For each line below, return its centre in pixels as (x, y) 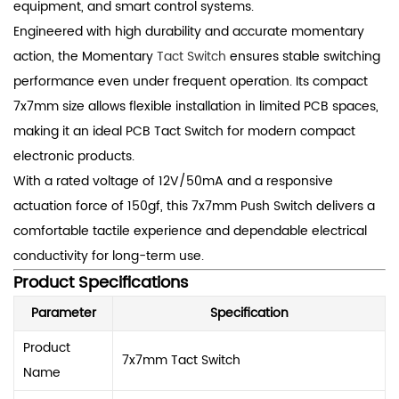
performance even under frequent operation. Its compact (191, 81)
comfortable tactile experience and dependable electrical (190, 231)
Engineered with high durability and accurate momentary (189, 31)
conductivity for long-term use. (109, 256)
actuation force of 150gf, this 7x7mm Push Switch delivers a (194, 206)
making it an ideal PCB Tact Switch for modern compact (184, 131)
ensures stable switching (303, 56)
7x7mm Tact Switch (181, 360)
